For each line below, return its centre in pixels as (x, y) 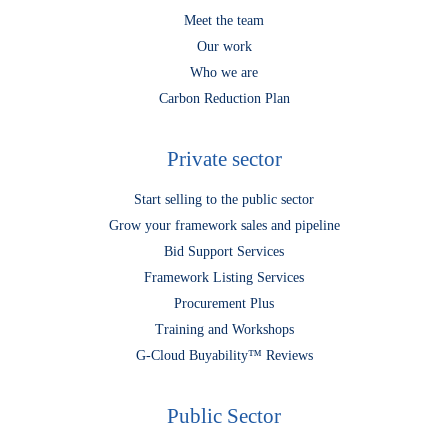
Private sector (224, 159)
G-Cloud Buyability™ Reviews (224, 355)
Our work (224, 46)
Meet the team (224, 20)
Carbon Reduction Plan (224, 98)
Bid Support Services (224, 251)
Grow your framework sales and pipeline (224, 225)
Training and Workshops (224, 329)
